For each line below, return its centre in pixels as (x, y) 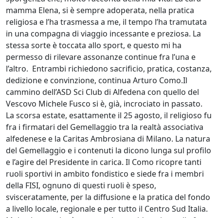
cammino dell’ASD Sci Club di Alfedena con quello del (102, 92)
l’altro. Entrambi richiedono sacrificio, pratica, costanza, (109, 68)
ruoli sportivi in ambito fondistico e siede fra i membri (105, 173)
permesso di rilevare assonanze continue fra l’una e (101, 57)
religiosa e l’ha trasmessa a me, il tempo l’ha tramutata (106, 22)
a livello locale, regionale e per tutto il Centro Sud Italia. (107, 209)
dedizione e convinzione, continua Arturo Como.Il (97, 80)
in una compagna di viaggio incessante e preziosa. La (103, 33)
